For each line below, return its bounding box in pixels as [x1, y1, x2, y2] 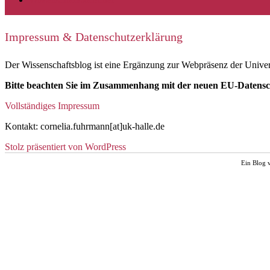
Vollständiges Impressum [5, 101, 99, 111]
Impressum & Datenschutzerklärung [5, 30, 183, 44]
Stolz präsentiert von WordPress [5, 142, 126, 152]
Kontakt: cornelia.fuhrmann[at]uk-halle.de [5, 121, 165, 132]
